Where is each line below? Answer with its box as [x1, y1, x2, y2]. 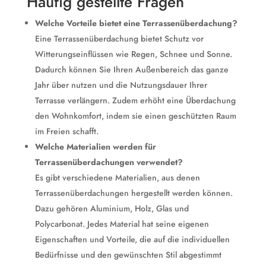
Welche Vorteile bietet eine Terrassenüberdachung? [34, 17, 237, 29]
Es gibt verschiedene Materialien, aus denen [34, 172, 200, 183]
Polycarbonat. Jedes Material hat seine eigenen [34, 218, 209, 230]
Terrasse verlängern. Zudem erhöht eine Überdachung [34, 94, 236, 106]
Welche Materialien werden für [34, 141, 156, 153]
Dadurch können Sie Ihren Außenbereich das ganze [34, 64, 229, 75]
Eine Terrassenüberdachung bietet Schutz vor [34, 33, 204, 45]
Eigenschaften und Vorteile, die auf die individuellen [34, 233, 230, 245]
